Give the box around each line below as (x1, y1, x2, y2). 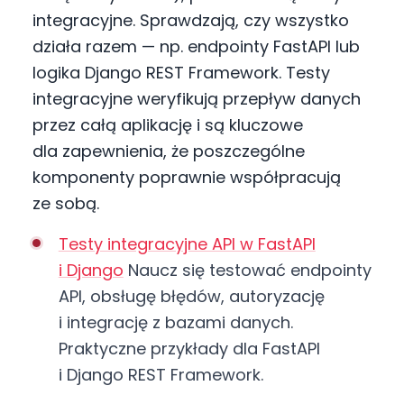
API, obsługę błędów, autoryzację (58, 284, 325, 308)
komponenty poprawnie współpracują (32, 165, 341, 188)
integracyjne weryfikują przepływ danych (32, 87, 361, 110)
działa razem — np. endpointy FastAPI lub (32, 34, 360, 58)
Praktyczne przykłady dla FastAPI (58, 336, 320, 360)
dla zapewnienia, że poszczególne (32, 139, 305, 162)
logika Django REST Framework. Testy (32, 60, 330, 84)
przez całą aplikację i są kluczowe (32, 113, 303, 136)
